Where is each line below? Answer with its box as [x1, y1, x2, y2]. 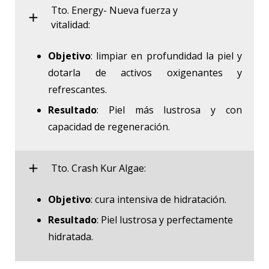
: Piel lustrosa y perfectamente [97, 213, 233, 226]
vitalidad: [51, 17, 90, 31]
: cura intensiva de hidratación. [91, 192, 226, 206]
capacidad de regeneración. [48, 119, 170, 133]
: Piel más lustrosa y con [97, 103, 242, 116]
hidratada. [48, 229, 93, 243]
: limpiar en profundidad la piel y [91, 49, 242, 62]
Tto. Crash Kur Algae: [51, 161, 146, 175]
